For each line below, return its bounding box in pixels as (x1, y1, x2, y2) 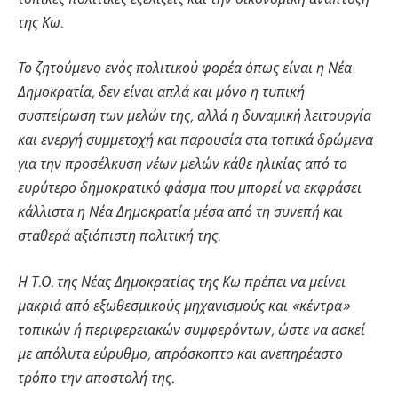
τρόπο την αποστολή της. (18, 369, 174, 386)
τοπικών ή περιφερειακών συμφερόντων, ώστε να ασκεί (18, 321, 365, 338)
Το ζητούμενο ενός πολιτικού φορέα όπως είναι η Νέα (18, 60, 352, 77)
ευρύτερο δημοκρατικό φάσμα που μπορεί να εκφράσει (18, 179, 362, 197)
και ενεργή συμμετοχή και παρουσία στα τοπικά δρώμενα (18, 131, 373, 149)
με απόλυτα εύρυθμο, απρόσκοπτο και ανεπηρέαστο (18, 345, 343, 362)
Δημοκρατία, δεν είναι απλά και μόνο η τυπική (18, 84, 305, 101)
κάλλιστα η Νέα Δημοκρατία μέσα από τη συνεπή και (18, 203, 343, 221)
